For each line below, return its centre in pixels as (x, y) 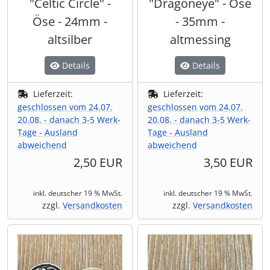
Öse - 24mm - (70, 22)
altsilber (70, 40)
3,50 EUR (228, 163)
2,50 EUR (98, 163)
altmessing (200, 40)
